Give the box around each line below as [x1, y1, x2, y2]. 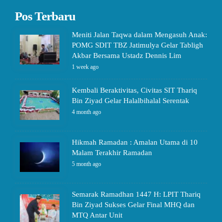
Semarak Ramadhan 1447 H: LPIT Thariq [72, 190, 201, 198]
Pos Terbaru [15, 9, 75, 23]
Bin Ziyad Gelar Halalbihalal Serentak [72, 97, 189, 105]
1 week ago [72, 63, 99, 70]
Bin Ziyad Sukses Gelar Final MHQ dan [72, 201, 195, 209]
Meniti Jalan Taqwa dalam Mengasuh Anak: [72, 31, 207, 39]
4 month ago [72, 109, 101, 115]
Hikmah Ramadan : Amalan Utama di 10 [72, 138, 198, 146]
